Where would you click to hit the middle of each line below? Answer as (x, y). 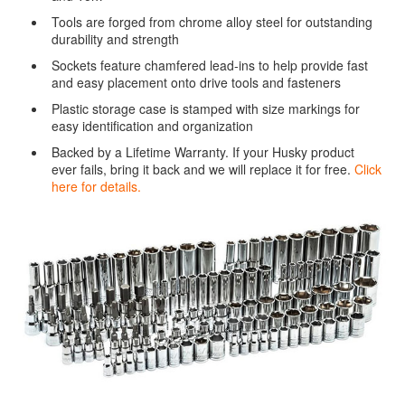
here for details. (96, 186)
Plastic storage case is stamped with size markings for (206, 108)
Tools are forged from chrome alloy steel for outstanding (212, 21)
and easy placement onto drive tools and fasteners (196, 82)
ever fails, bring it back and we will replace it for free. (203, 169)
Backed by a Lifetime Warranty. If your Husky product (203, 151)
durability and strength (115, 38)
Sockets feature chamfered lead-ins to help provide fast (210, 65)
